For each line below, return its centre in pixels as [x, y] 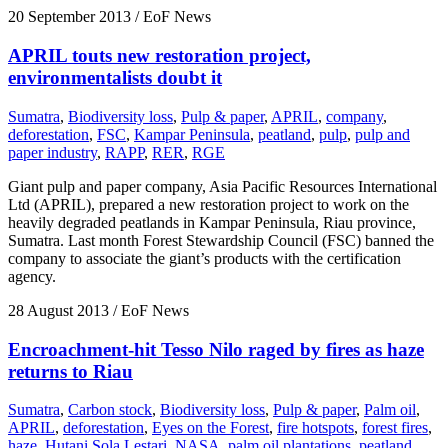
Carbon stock [110, 410]
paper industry [52, 152]
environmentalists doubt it [115, 78]
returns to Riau [70, 371]
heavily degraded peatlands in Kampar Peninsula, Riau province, [212, 222]
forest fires [395, 428]
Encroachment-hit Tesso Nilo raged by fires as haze [216, 349]
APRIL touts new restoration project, [159, 56]
